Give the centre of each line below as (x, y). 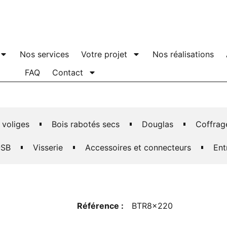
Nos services (45, 54)
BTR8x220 (152, 206)
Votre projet (104, 54)
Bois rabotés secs (85, 124)
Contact (67, 72)
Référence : (100, 206)
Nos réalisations (183, 54)
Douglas (157, 124)
